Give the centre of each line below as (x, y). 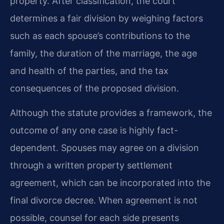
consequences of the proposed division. (94, 88)
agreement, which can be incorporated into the (110, 183)
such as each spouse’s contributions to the (100, 36)
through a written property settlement (91, 165)
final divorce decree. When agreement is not (104, 200)
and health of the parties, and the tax (89, 71)
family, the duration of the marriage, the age (103, 53)
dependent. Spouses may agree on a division (104, 148)
